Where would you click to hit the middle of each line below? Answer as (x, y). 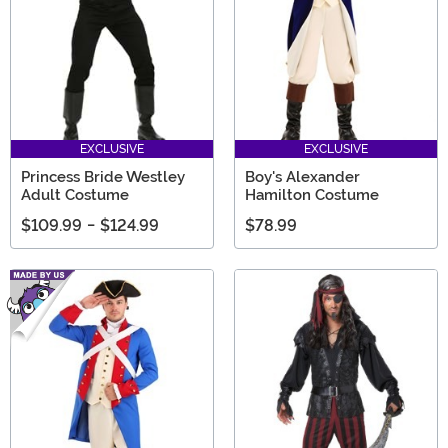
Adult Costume (75, 194)
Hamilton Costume (312, 194)
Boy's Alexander (302, 176)
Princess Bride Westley (103, 176)
